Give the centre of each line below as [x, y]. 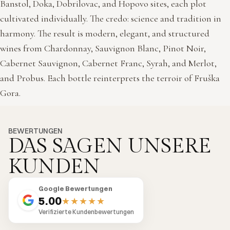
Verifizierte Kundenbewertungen [86, 212]
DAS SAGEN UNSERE [110, 146]
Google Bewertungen [75, 189]
